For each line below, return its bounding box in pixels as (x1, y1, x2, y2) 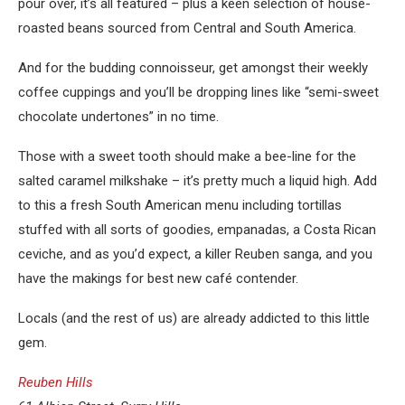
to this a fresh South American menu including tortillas (18, 197, 342, 214)
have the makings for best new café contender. (18, 270, 298, 287)
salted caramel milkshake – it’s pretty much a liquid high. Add (18, 173, 377, 190)
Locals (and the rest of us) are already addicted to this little (18, 310, 370, 327)
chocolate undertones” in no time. (18, 108, 222, 126)
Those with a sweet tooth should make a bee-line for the (18, 148, 356, 165)
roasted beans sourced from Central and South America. (18, 20, 356, 37)
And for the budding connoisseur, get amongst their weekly (18, 60, 368, 77)
